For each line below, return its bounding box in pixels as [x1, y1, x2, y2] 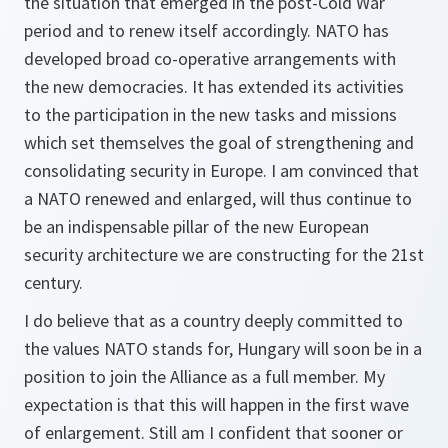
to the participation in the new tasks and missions [24, 103, 397, 126]
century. [24, 271, 83, 294]
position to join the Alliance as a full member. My [24, 365, 385, 388]
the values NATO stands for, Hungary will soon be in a [24, 337, 422, 360]
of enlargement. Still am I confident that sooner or [24, 421, 403, 444]
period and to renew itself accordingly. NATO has [24, 19, 389, 42]
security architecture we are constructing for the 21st [24, 243, 424, 266]
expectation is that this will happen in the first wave [24, 393, 409, 416]
